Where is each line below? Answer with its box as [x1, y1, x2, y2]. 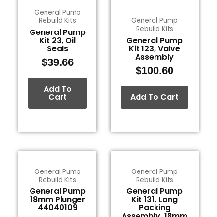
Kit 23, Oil [39, 34, 76, 46]
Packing [139, 202, 170, 214]
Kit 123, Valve [129, 43, 181, 54]
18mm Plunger [30, 194, 85, 205]
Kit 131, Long [131, 194, 178, 205]
